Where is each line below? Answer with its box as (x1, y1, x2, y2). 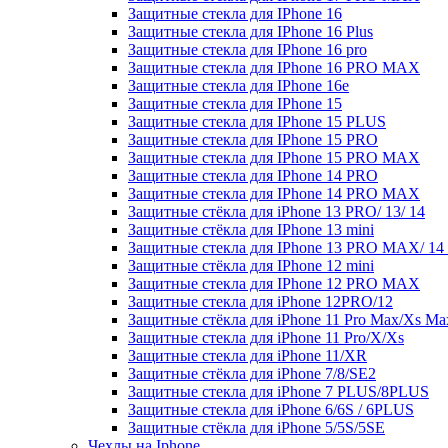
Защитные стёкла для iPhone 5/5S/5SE (128, 419, 385, 436)
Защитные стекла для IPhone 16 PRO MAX (128, 59, 420, 76)
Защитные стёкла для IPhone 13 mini (128, 221, 374, 238)
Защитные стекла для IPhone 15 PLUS (128, 113, 386, 130)
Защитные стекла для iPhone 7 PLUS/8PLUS (128, 383, 429, 400)
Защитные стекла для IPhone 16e (128, 77, 349, 94)
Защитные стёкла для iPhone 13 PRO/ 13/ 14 (128, 203, 425, 220)
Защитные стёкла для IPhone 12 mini (128, 257, 374, 274)
